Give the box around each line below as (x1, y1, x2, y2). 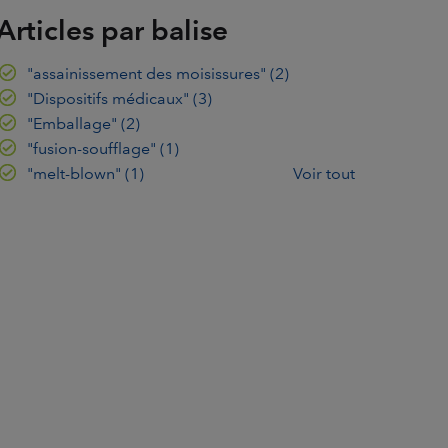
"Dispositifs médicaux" (26, 88, 193, 108)
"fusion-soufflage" (26, 138, 160, 158)
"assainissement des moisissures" (26, 63, 270, 83)
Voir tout (292, 163, 355, 183)
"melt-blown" (26, 163, 125, 183)
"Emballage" (26, 113, 121, 133)
